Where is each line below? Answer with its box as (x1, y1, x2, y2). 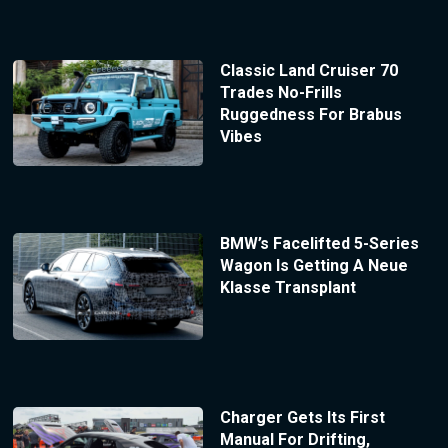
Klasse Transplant (219, 278, 356, 298)
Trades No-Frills (219, 82, 342, 102)
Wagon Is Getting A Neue (219, 256, 408, 276)
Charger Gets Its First (219, 408, 385, 428)
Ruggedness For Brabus (219, 104, 402, 124)
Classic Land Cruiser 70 (219, 60, 398, 80)
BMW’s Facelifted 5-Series (219, 234, 419, 254)
